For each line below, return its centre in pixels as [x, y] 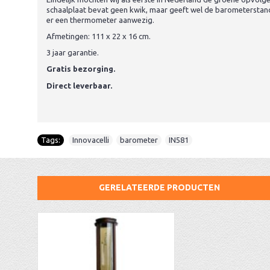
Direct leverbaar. [79, 86]
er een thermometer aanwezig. [101, 20]
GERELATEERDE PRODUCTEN [159, 188]
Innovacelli [91, 140]
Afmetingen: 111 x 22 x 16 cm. [99, 36]
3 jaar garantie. [73, 52]
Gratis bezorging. [81, 69]
